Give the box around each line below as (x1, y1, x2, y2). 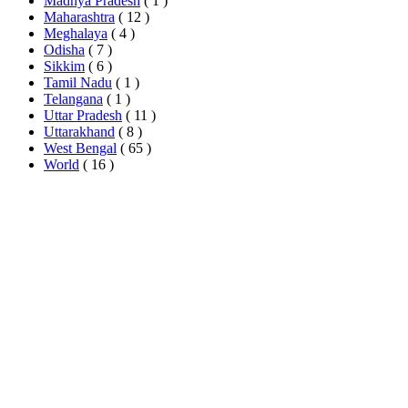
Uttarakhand (44, 124, 115, 140)
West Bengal (44, 140, 117, 157)
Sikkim (44, 58, 85, 75)
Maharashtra (44, 9, 115, 25)
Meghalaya (44, 25, 107, 42)
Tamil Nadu (44, 75, 112, 91)
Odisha (44, 42, 85, 58)
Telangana (44, 91, 103, 107)
